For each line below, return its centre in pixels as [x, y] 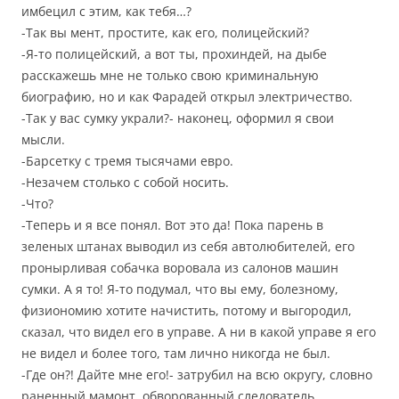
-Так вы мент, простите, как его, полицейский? [165, 33]
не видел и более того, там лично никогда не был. [176, 353]
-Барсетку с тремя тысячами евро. [127, 161]
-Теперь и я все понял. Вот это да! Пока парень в [172, 225]
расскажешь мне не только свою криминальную [170, 75]
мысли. [43, 139]
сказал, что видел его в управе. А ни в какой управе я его [199, 332]
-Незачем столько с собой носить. [125, 182]
